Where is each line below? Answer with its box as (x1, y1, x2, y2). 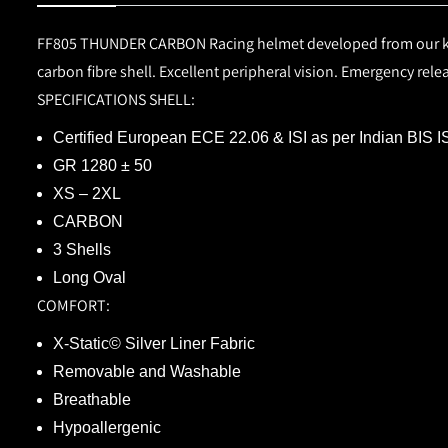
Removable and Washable (53, 362, 241, 380)
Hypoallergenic (53, 418, 161, 436)
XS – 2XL (53, 184, 121, 202)
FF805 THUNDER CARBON (37, 32, 206, 54)
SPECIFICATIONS (37, 88, 146, 110)
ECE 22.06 (191, 128, 269, 146)
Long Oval (53, 268, 126, 286)
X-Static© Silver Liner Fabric (53, 334, 255, 352)
